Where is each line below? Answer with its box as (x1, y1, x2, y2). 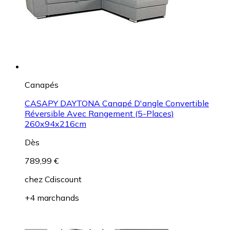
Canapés (25, 79, 59, 90)
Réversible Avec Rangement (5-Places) (25, 108, 174, 119)
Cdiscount (45, 174, 82, 184)
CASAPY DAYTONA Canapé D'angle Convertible (25, 98, 209, 108)
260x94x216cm (25, 118, 86, 129)
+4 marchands (25, 192, 79, 203)
